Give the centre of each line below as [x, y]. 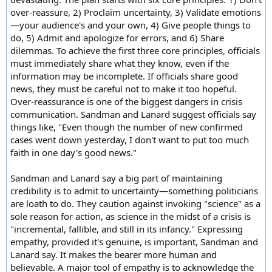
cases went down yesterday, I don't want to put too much [130, 139]
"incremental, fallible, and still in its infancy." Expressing [127, 229]
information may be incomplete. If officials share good [124, 76]
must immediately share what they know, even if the [120, 63]
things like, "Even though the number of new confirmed [127, 127]
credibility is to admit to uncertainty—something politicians [134, 190]
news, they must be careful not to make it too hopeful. [124, 88]
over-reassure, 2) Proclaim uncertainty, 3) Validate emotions [136, 12]
